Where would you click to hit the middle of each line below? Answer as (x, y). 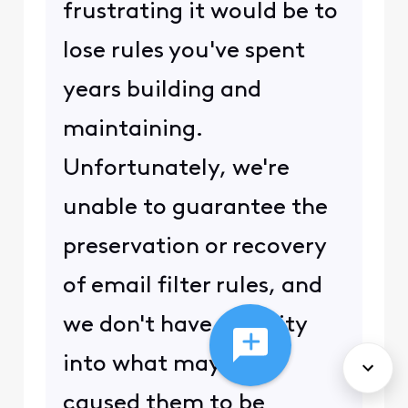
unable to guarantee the (195, 208)
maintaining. (133, 129)
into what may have (170, 364)
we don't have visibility (184, 325)
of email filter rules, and (192, 286)
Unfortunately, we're (176, 168)
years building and (162, 90)
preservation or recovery (194, 247)
